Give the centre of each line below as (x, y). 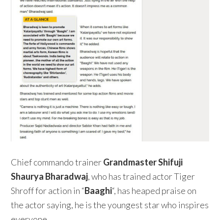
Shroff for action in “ (48, 190)
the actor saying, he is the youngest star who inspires (110, 205)
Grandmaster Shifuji (143, 162)
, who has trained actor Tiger (142, 176)
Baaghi (98, 190)
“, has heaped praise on (154, 190)
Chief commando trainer (57, 162)
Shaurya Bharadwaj (50, 176)
